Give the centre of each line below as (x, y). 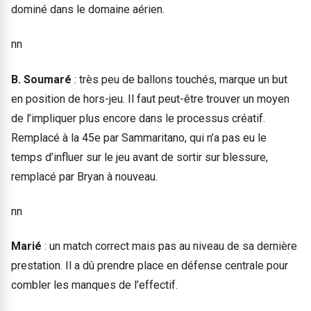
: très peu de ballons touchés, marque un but (179, 79)
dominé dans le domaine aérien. (88, 9)
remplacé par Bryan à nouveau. (84, 176)
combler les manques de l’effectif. (94, 285)
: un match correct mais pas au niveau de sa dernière (171, 246)
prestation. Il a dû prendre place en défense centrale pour (150, 266)
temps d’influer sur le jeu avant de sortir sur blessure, (140, 157)
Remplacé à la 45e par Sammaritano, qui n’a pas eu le (139, 137)
